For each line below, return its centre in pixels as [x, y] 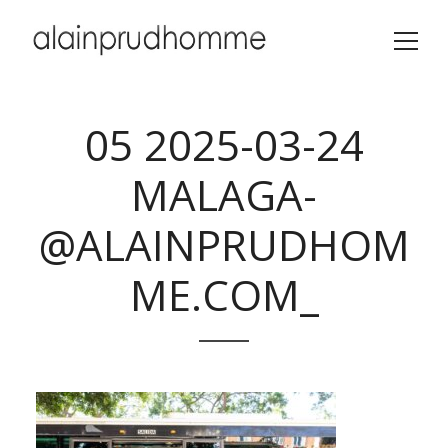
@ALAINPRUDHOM [224, 244]
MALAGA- [224, 194]
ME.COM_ [224, 294]
